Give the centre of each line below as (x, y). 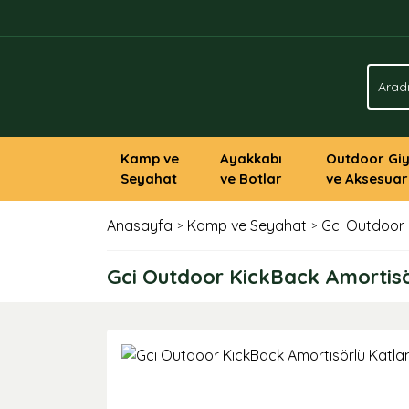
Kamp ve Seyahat (247, 225)
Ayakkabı (252, 158)
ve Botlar (252, 178)
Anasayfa (140, 225)
